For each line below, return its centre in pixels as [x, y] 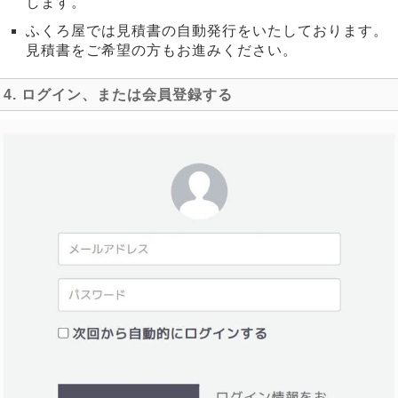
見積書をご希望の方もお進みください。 [162, 51]
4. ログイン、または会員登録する [118, 95]
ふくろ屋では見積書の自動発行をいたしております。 [207, 31]
